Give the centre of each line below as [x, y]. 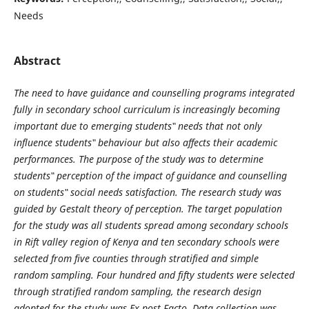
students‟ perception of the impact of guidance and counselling [150, 176]
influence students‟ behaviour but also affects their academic [145, 142]
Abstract [37, 60]
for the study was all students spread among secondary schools [151, 225]
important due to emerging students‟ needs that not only [138, 126]
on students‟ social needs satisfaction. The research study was [147, 192]
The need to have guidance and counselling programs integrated [154, 93]
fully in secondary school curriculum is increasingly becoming [147, 109]
